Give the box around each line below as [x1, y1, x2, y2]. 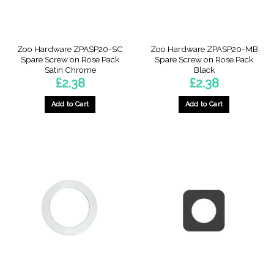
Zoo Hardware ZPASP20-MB [150, 43, 258, 54]
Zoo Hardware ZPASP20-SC [17, 43, 123, 54]
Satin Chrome [44, 64, 96, 75]
